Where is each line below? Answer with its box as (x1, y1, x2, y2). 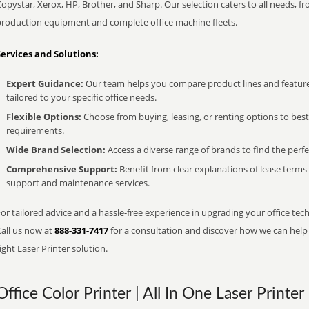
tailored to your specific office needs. (6, 91, 157, 103)
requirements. (6, 124, 64, 137)
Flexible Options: (6, 110, 81, 123)
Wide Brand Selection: (6, 143, 106, 156)
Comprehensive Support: (6, 163, 117, 175)
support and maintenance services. (6, 177, 150, 189)
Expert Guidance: (6, 77, 83, 90)
